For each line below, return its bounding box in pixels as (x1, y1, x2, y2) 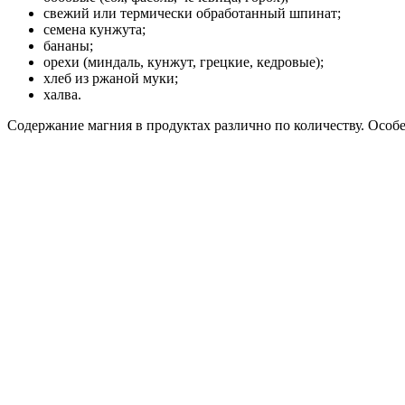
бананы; (43, 38, 93, 54)
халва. (43, 87, 81, 103)
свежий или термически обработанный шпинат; (43, 5, 341, 22)
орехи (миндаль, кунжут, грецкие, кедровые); (43, 54, 324, 71)
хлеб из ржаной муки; (43, 71, 178, 87)
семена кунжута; (43, 22, 146, 38)
